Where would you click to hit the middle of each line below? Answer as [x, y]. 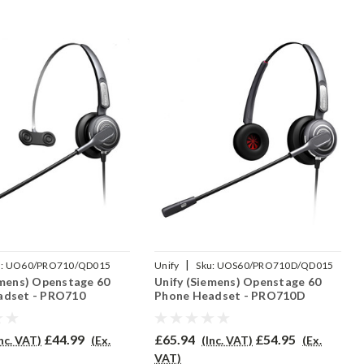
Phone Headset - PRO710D [230, 296]
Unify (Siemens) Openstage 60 [238, 282]
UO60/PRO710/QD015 [58, 266]
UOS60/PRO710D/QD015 [275, 266]
